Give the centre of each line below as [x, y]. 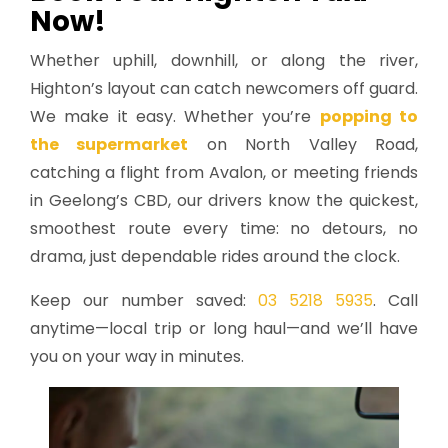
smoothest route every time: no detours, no [224, 228]
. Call [395, 300]
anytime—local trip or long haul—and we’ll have [224, 328]
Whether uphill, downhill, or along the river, [224, 60]
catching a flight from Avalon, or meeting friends [224, 172]
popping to [369, 116]
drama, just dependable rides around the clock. [215, 256]
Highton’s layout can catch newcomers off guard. [224, 88]
